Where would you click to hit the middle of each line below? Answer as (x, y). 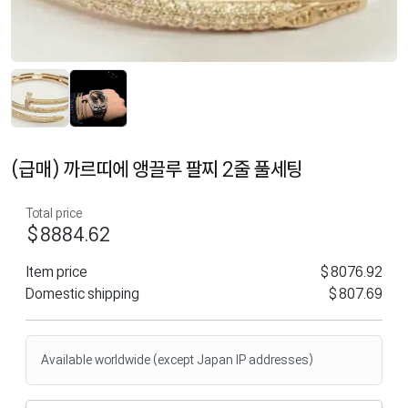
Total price (54, 213)
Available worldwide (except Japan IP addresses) (177, 360)
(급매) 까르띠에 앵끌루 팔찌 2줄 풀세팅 (157, 169)
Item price (56, 272)
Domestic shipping (82, 294)
